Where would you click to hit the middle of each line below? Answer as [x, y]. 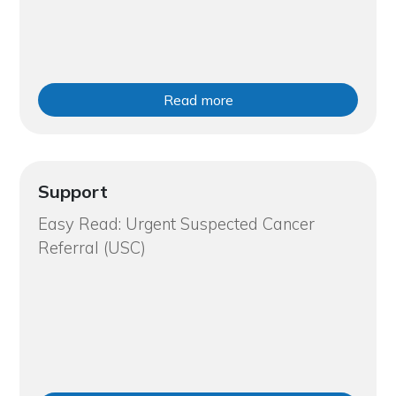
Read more [198, 99]
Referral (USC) [91, 247]
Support [72, 191]
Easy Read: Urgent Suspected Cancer [176, 224]
